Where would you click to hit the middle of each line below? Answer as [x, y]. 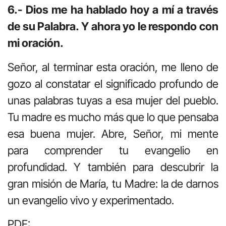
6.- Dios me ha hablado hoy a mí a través [113, 10]
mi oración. [36, 43]
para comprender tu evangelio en [113, 150]
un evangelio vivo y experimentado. [91, 200]
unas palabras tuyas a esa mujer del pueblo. [113, 100]
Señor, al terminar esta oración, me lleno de [113, 67]
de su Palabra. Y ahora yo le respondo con [113, 26]
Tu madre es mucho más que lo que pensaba [113, 117]
